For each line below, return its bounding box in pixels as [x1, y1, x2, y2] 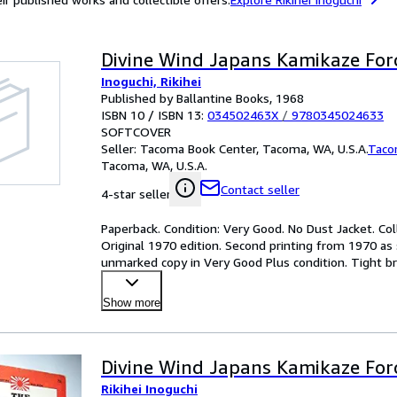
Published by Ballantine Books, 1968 [101, 90, 304, 105]
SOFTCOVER [101, 124, 171, 139]
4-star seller [101, 186, 171, 201]
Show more [103, 296, 160, 309]
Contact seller [221, 182, 300, 197]
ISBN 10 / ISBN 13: [101, 107, 207, 122]
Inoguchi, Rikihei [101, 74, 201, 89]
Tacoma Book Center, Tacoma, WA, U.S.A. [140, 141, 368, 156]
